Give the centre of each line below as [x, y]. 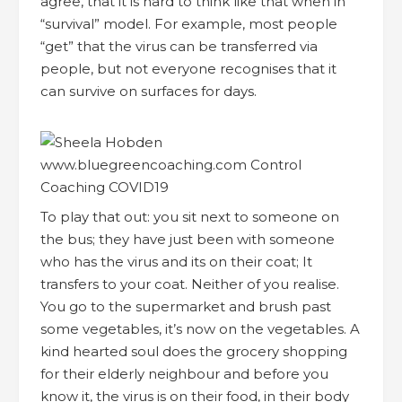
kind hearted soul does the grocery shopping [194, 351]
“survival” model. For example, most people [189, 23]
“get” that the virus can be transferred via [179, 46]
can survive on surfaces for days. [149, 91]
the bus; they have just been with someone [188, 239]
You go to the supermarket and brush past [186, 306]
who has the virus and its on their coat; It [176, 261]
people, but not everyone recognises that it [188, 68]
